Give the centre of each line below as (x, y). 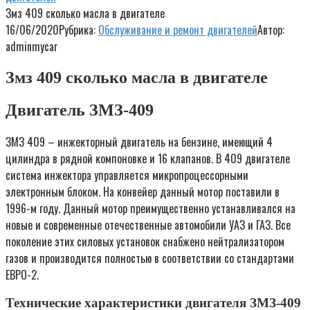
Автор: (271, 30)
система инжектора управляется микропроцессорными (127, 175)
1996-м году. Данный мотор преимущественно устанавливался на (151, 208)
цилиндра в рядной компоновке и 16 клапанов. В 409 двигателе (148, 158)
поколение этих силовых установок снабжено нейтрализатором (145, 241)
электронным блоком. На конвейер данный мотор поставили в (143, 191)
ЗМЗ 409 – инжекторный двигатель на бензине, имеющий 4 (139, 142)
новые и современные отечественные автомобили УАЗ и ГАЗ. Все (148, 225)
